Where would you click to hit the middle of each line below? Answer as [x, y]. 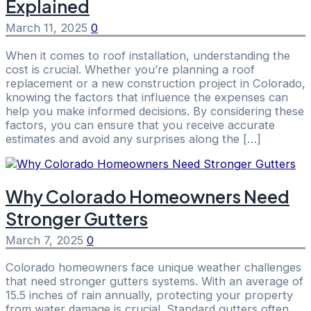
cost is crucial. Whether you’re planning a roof [130, 69]
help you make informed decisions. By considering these [155, 111]
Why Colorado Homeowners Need [148, 196]
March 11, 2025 [48, 28]
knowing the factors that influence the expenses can [147, 97]
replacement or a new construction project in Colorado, [155, 83]
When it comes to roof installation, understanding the [148, 55]
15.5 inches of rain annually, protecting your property [149, 295]
